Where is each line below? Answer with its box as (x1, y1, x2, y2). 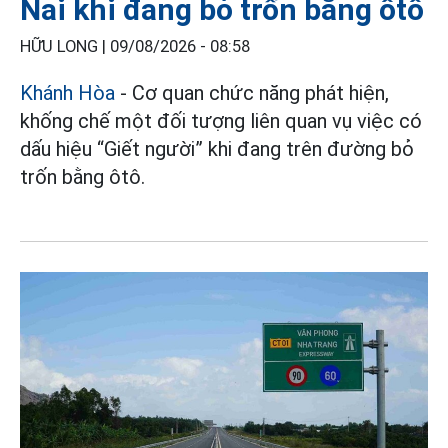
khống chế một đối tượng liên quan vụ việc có (20, 109, 422, 134)
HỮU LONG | (20, 37, 110, 57)
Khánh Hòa (20, 81, 115, 106)
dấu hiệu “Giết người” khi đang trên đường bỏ (20, 137, 414, 162)
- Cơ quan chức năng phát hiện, (115, 81, 389, 106)
